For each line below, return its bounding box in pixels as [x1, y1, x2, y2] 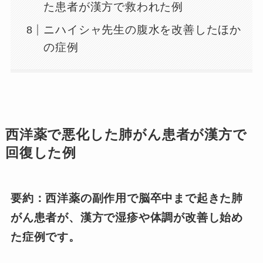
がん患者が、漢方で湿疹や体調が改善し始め [10, 211, 244, 224]
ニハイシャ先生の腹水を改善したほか [43, 23, 242, 36]
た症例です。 [10, 230, 80, 243]
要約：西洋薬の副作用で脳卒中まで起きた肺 [10, 191, 244, 204]
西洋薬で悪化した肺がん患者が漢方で [5, 127, 247, 142]
